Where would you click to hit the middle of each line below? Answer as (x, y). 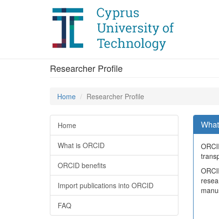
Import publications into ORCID (106, 185)
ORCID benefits (82, 165)
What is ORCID (81, 145)
